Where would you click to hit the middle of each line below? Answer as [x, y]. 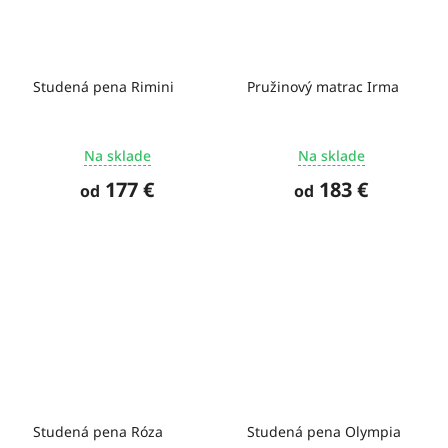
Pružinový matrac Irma [323, 86]
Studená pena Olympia [324, 432]
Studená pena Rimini [103, 86]
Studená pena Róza [98, 432]
